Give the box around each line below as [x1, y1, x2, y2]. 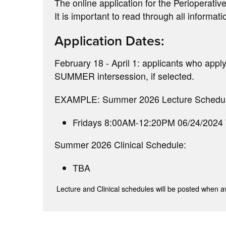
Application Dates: [54, 30, 165, 51]
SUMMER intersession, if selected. [54, 70, 195, 83]
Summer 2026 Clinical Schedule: [54, 138, 187, 151]
